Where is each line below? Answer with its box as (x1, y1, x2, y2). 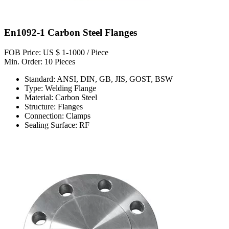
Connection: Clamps (25, 111, 90, 121)
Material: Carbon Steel (25, 93, 97, 102)
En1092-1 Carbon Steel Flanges (4, 27, 137, 38)
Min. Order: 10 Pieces (4, 57, 75, 66)
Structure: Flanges (25, 102, 83, 111)
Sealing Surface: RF (25, 121, 89, 130)
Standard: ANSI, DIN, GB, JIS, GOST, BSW (25, 75, 173, 84)
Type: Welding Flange (25, 84, 96, 93)
